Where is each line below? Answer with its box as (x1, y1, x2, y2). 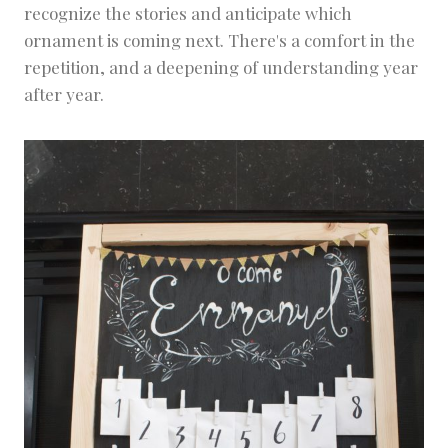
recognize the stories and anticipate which (24, 2, 352, 25)
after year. (24, 83, 104, 106)
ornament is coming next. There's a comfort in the (24, 29, 415, 52)
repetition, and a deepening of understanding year (24, 56, 418, 79)
